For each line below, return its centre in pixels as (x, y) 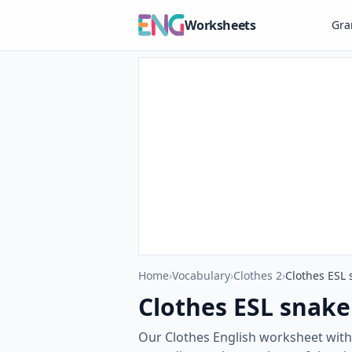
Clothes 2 (258, 275)
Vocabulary (201, 275)
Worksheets (220, 25)
